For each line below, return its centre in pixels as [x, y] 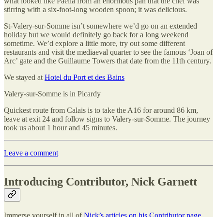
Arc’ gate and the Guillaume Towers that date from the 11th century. [108, 61]
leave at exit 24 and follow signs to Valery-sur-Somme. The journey [107, 119]
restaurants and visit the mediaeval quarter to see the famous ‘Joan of [108, 52]
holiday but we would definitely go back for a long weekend [96, 34]
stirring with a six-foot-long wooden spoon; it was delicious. [95, 9]
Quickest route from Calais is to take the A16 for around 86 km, [101, 110]
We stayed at [24, 77]
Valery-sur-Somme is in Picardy [52, 93]
